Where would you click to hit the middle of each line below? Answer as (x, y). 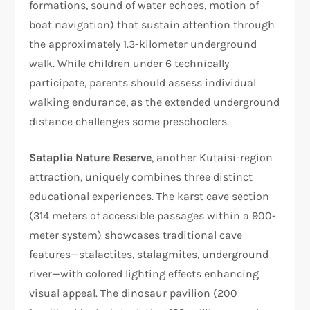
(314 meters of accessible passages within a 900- (153, 215)
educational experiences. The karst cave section (149, 196)
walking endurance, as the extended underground (155, 102)
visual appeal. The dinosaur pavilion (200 (134, 293)
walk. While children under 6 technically (129, 63)
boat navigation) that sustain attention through (152, 24)
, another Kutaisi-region (212, 157)
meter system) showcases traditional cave (136, 235)
